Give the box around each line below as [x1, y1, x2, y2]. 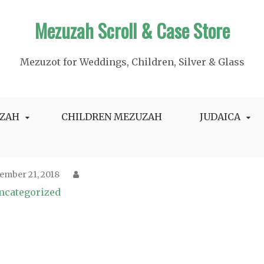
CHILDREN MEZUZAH [61, 111, 162, 123]
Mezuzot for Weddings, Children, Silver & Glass [19, 56, 245, 68]
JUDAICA [200, 111, 240, 123]
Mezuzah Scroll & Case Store [34, 16, 230, 44]
